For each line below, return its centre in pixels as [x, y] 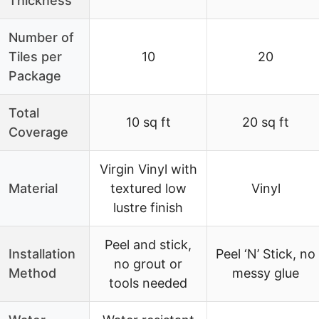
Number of [41, 37]
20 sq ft [266, 122]
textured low [148, 188]
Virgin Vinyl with [148, 169]
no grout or [148, 263]
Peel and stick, [148, 244]
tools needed [148, 283]
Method [32, 273]
